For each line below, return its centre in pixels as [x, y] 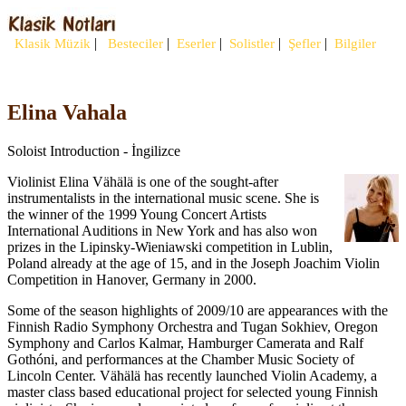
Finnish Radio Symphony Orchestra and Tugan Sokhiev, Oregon [193, 326]
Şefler [303, 43]
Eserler [194, 43]
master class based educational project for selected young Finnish [193, 391]
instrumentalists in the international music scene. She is [163, 198]
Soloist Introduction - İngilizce [94, 150]
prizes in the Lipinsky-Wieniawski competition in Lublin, [170, 246]
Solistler [250, 43]
